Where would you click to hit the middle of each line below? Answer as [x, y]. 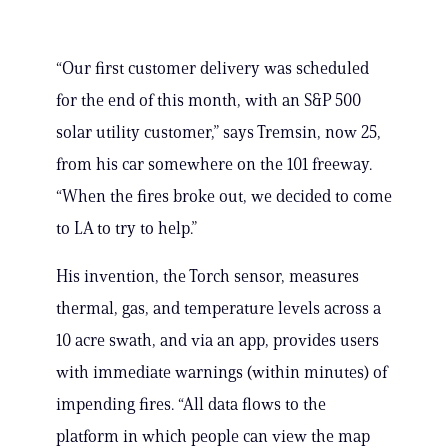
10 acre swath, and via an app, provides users [217, 340]
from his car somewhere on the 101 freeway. [214, 164]
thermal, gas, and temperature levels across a [218, 308]
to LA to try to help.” [126, 228]
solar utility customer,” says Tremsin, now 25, [218, 132]
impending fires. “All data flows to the [191, 404]
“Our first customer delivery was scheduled [212, 68]
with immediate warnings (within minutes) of [221, 372]
